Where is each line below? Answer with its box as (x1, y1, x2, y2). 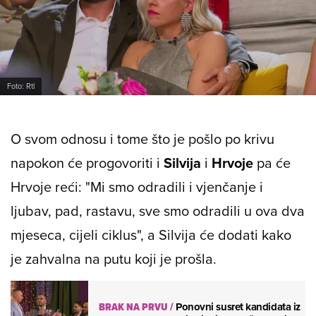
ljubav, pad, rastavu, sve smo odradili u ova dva (11, 200, 305, 221)
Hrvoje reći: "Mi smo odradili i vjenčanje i (11, 176, 263, 197)
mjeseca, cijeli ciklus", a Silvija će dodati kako (11, 224, 291, 245)
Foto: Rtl (7, 80, 35, 92)
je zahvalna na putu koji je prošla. (11, 248, 217, 269)
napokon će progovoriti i (11, 152, 164, 174)
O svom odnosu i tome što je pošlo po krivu (11, 128, 274, 150)
